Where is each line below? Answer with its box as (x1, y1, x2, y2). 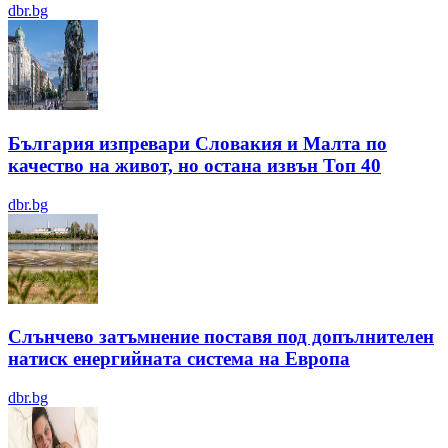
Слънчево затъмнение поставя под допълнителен (8, 326, 434, 348)
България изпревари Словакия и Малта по (8, 132, 387, 154)
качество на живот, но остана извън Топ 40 (8, 154, 381, 176)
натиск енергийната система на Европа (8, 348, 350, 370)
